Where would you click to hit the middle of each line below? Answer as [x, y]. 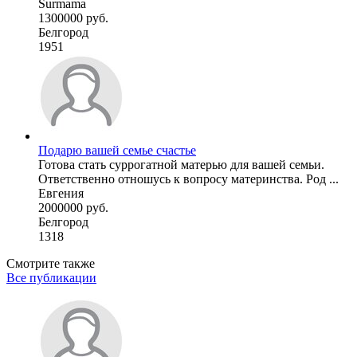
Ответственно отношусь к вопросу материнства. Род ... [188, 179]
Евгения [61, 194]
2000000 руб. [73, 208]
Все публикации [51, 278]
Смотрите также [51, 264]
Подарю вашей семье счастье [117, 151]
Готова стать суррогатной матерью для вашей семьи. [181, 165]
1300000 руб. [73, 18]
